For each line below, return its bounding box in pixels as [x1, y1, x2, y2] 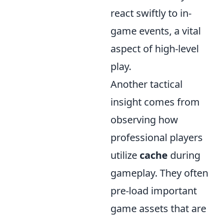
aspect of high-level [110, 42, 199, 56]
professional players [110, 131, 203, 145]
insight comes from [110, 95, 200, 109]
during [168, 148, 200, 162]
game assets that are [110, 202, 206, 216]
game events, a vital [110, 24, 201, 38]
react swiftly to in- [110, 6, 191, 20]
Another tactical [110, 77, 183, 91]
